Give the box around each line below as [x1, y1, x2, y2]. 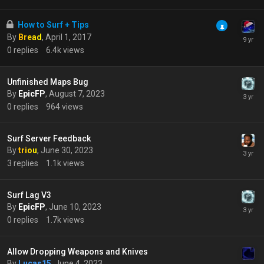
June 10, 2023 [49, 202, 101, 212]
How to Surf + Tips [18, 20, 89, 29]
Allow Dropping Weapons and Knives [7, 247, 148, 256]
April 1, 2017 [45, 32, 91, 42]
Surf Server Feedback [7, 134, 91, 143]
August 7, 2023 [49, 89, 105, 98]
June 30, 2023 [41, 146, 93, 155]
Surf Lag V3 [7, 190, 51, 200]
